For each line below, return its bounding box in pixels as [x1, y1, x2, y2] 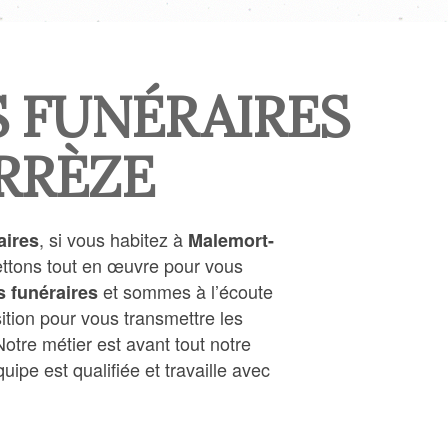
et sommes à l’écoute [97, 278, 273, 304]
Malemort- [188, 227, 274, 253]
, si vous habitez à [39, 226, 188, 252]
